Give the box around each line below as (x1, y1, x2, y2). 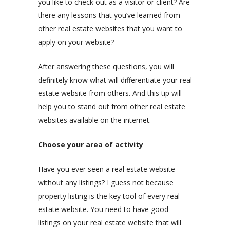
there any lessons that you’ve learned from (38, 10, 180, 20)
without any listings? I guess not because (38, 177, 174, 187)
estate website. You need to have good (38, 204, 168, 214)
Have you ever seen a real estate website (38, 164, 175, 174)
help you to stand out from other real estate (38, 101, 185, 111)
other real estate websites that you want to (38, 23, 182, 33)
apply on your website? (38, 36, 116, 47)
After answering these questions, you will (38, 61, 174, 71)
